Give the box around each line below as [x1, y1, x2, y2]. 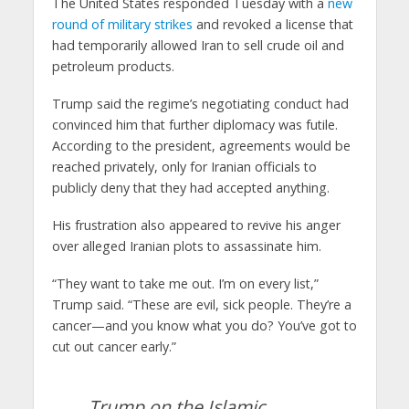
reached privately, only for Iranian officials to [51, 158, 317, 176]
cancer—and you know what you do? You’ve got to [51, 316, 357, 334]
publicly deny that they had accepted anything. [51, 179, 330, 197]
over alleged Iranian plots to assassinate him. [51, 237, 321, 256]
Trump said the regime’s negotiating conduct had [51, 95, 349, 113]
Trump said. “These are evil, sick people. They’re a [51, 295, 351, 313]
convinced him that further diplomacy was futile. [51, 116, 338, 134]
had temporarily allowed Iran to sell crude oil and [51, 37, 344, 55]
